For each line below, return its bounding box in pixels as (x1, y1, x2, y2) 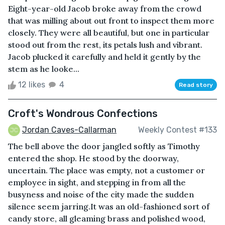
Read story (179, 81, 213, 88)
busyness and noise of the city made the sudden (8, 189, 194, 200)
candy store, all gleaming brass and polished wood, (8, 213, 205, 224)
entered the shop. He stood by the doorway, (8, 153, 179, 164)
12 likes (16, 79, 47, 89)
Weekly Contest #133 (138, 125, 217, 135)
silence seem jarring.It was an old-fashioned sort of (8, 201, 209, 212)
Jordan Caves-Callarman (22, 125, 117, 135)
